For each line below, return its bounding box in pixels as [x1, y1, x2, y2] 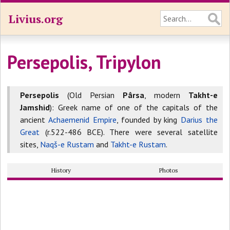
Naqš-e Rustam [40, 139, 94, 149]
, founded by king [116, 114, 181, 125]
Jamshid [20, 102, 50, 112]
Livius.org [8, 11, 63, 26]
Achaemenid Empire [48, 114, 117, 125]
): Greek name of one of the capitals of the [50, 102, 218, 112]
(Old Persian [59, 90, 123, 100]
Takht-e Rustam [110, 139, 166, 149]
